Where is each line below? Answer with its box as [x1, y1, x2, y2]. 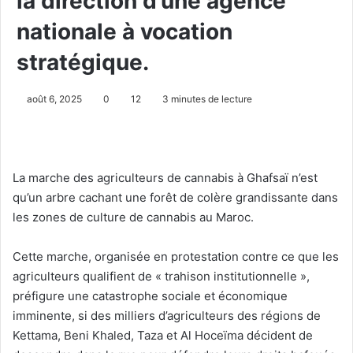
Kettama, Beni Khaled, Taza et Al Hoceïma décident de [13, 328, 313, 343]
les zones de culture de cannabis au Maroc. [13, 210, 254, 225]
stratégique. [17, 49, 149, 76]
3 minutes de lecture [160, 93, 252, 105]
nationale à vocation [17, 18, 232, 45]
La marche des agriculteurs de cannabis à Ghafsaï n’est [13, 170, 318, 185]
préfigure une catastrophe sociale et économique [13, 288, 288, 303]
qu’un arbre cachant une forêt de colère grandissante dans [13, 190, 338, 205]
